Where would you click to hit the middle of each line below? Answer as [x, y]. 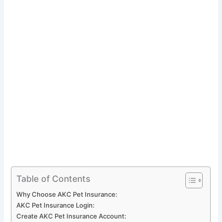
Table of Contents [54, 178]
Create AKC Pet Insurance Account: [72, 216]
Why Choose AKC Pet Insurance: [67, 194]
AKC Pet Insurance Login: [56, 205]
